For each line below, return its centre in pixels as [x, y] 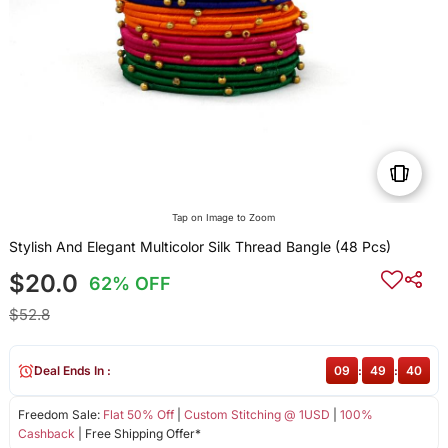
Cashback [46, 434]
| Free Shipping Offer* [137, 434]
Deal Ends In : [72, 371]
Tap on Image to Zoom [224, 218]
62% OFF [130, 284]
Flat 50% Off [138, 415]
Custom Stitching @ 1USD [256, 415]
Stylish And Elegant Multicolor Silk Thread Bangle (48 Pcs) [199, 247]
